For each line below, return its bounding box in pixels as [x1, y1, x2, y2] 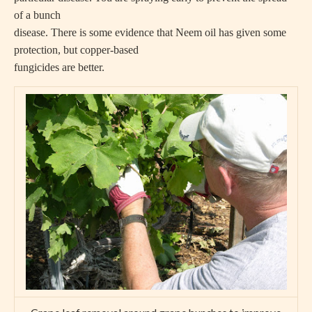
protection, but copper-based [14, 43, 139, 56]
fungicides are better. [14, 61, 104, 73]
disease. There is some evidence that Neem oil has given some [14, 26, 286, 38]
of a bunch [14, 8, 61, 21]
